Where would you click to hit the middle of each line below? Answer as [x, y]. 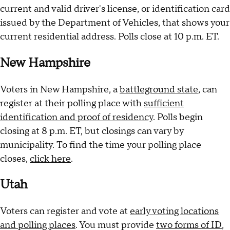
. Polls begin [178, 117]
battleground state [159, 89]
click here [50, 159]
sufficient [164, 103]
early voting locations [174, 212]
